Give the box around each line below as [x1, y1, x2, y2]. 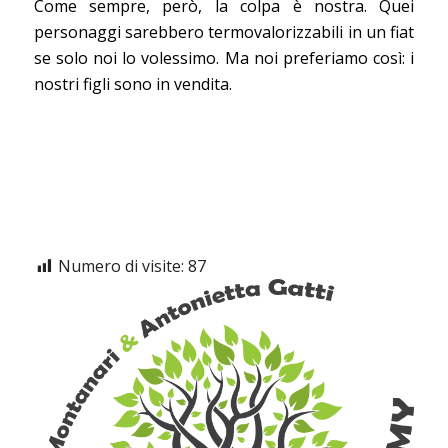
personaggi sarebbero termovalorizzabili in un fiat [33, 21, 415, 43]
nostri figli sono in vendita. [33, 73, 232, 95]
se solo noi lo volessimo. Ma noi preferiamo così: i [33, 47, 415, 69]
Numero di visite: [57, 255, 188, 277]
